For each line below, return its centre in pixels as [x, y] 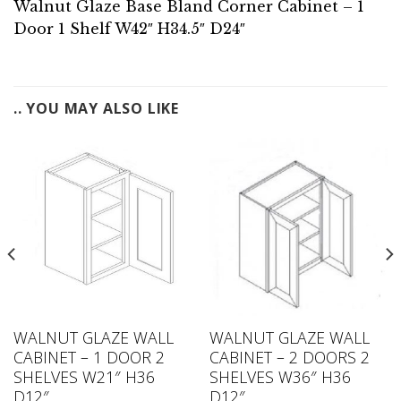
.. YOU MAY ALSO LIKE [96, 108]
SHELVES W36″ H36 [280, 377]
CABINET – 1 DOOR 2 [89, 357]
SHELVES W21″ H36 [84, 377]
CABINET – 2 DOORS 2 [289, 357]
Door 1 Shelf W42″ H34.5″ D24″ [129, 28]
